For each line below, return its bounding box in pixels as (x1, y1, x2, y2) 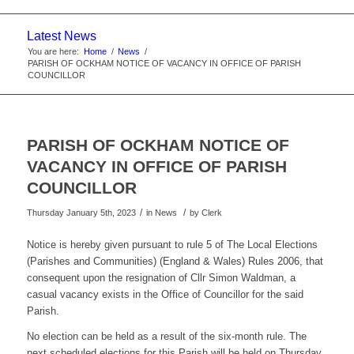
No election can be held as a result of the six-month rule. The (26, 330, 307, 343)
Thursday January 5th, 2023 (26, 208, 136, 218)
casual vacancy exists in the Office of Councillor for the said (26, 288, 303, 301)
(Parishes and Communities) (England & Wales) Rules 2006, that (26, 255, 323, 268)
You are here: (27, 47, 79, 57)
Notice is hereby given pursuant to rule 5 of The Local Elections (26, 239, 318, 251)
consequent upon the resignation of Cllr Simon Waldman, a (26, 272, 296, 284)
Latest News (26, 29, 96, 43)
